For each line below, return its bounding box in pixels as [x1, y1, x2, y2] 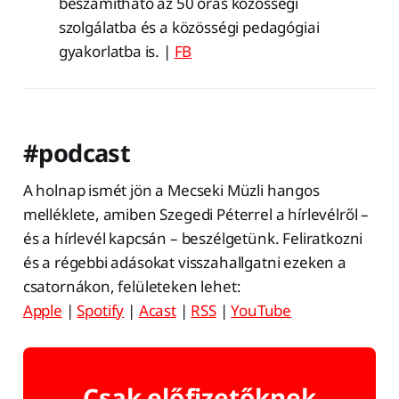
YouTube [231, 300, 292, 322]
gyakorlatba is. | [58, 41, 175, 62]
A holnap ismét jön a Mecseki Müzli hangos [22, 180, 320, 201]
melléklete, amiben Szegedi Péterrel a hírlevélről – [22, 204, 370, 225]
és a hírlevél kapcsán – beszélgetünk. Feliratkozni [22, 228, 363, 249]
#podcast [22, 136, 131, 170]
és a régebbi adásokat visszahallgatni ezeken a [22, 252, 346, 273]
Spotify [77, 300, 125, 322]
